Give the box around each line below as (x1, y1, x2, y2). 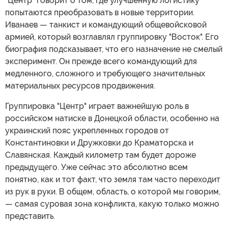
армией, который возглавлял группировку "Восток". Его (5, 32, 219, 42)
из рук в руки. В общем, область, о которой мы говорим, (5, 186, 220, 196)
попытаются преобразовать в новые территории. (5, 7, 194, 17)
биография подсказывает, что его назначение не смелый (5, 44, 222, 54)
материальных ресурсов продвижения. (5, 80, 155, 91)
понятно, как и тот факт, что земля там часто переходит (5, 174, 220, 184)
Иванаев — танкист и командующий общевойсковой (5, 19, 207, 30)
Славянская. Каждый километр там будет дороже (5, 150, 196, 160)
